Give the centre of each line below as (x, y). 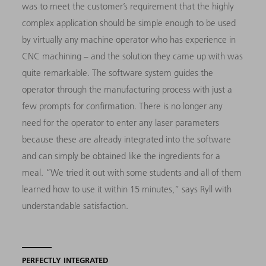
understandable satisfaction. (75, 206)
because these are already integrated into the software (127, 140)
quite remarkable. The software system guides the (118, 73)
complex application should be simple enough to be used (129, 23)
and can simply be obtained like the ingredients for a (121, 156)
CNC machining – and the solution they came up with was (133, 56)
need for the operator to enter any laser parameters (121, 123)
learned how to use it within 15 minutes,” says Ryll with (127, 189)
